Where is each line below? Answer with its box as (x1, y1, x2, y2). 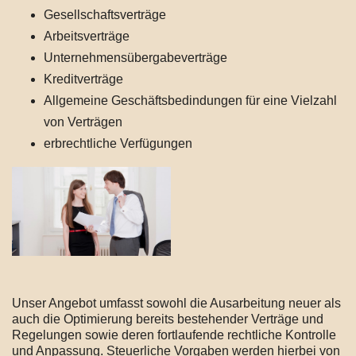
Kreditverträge (44, 72, 123, 86)
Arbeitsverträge (44, 29, 130, 43)
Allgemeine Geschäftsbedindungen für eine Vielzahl (44, 93, 337, 107)
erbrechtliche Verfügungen (44, 136, 192, 150)
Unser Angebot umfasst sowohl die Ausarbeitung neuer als (12, 296, 341, 310)
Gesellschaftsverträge (44, 7, 166, 21)
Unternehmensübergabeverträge (44, 50, 227, 64)
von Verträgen (44, 114, 122, 129)
